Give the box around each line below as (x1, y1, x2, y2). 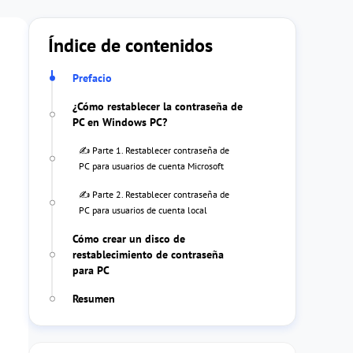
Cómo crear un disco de (72, 232, 185, 246)
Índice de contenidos (48, 33, 213, 58)
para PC (72, 263, 110, 277)
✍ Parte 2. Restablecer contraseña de (79, 188, 229, 200)
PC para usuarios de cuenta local (79, 204, 207, 216)
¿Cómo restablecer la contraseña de (72, 99, 243, 113)
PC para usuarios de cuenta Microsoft (79, 160, 224, 172)
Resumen (72, 292, 115, 306)
